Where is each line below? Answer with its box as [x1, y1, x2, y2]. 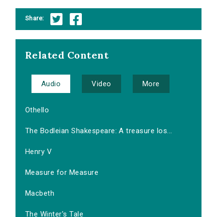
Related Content [25, 49, 109, 62]
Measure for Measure [25, 168, 99, 177]
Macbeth [25, 189, 55, 198]
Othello [25, 106, 49, 115]
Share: [25, 14, 44, 22]
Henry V [25, 147, 52, 156]
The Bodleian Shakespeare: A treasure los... [25, 126, 172, 136]
